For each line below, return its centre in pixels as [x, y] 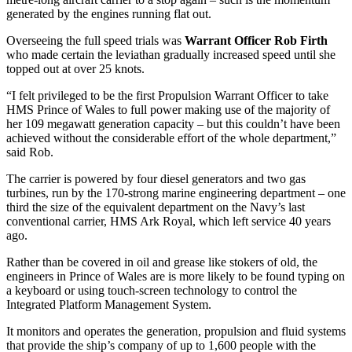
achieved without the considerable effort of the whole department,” [171, 138]
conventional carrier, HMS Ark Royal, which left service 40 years [169, 222]
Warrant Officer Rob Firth [256, 41]
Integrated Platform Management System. [109, 305]
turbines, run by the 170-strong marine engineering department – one [176, 193]
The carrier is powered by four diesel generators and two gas [156, 179]
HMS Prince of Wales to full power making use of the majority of [168, 110]
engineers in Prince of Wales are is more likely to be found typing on [176, 277]
